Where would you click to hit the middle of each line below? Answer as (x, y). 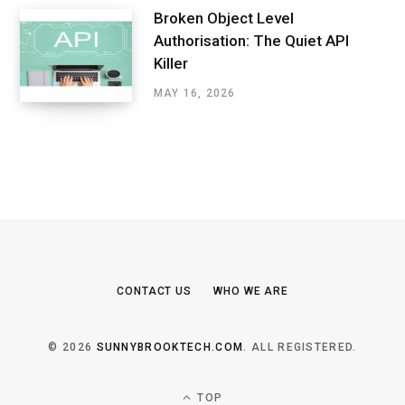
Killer (171, 64)
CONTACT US (154, 291)
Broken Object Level (224, 19)
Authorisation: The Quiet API (251, 41)
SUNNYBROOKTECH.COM (170, 347)
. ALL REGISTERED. (300, 347)
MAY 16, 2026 (195, 94)
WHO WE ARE (251, 291)
